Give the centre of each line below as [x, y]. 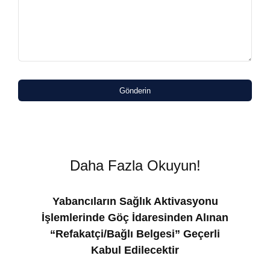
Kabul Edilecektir [135, 250]
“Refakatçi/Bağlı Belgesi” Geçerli [135, 234]
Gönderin [135, 90]
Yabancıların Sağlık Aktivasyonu [135, 201]
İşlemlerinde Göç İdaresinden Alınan [135, 218]
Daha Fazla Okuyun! [135, 165]
